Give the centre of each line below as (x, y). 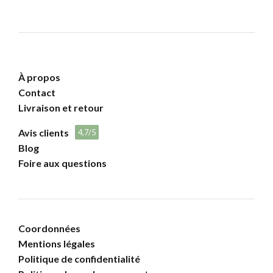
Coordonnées (49, 228)
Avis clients (44, 132)
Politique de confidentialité (79, 258)
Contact (37, 92)
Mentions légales (57, 243)
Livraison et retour (61, 107)
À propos (39, 77)
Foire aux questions (62, 163)
